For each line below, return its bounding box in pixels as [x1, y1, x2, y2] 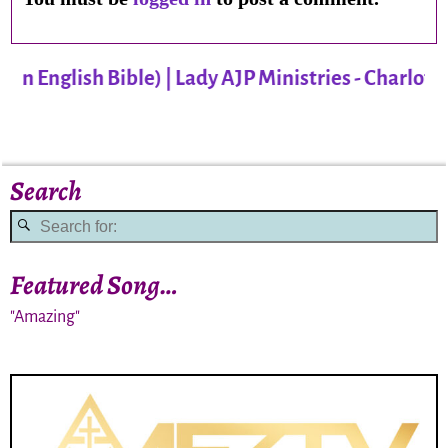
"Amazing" [10, 308, 81, 327]
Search [10, 172, 83, 209]
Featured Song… [10, 266, 179, 303]
